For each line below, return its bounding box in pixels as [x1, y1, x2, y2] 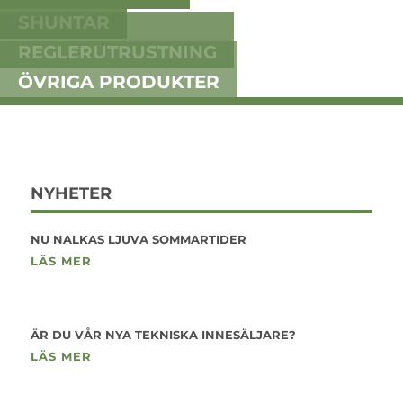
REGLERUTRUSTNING [17, 41, 217, 63]
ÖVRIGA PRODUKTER [17, 71, 219, 93]
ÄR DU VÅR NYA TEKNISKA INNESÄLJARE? [30, 327, 296, 342]
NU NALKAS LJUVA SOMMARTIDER [30, 232, 246, 246]
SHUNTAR [17, 12, 110, 33]
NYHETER [30, 184, 112, 203]
